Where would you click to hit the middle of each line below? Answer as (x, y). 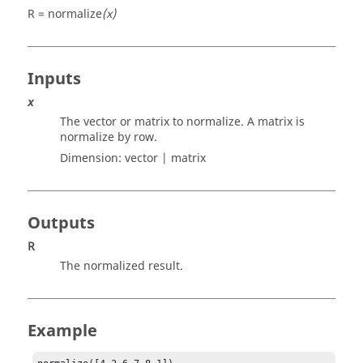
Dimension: (92, 158)
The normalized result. (122, 266)
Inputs (54, 79)
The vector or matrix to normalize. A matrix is (182, 122)
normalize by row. (109, 137)
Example (62, 331)
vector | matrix (165, 158)
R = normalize (65, 14)
